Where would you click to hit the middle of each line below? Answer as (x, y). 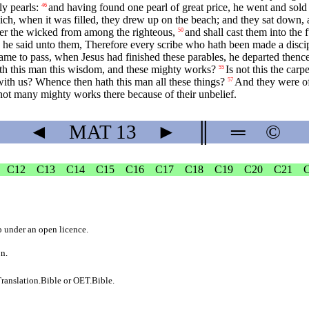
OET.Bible (93, 280)
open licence (62, 229)
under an (20, 229)
